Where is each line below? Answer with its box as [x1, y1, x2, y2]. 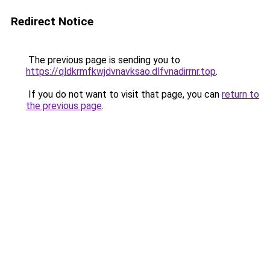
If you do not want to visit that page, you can [26, 89, 222, 100]
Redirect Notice [11, 14, 93, 28]
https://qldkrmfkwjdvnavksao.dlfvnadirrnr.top [26, 66, 216, 77]
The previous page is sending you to [26, 54, 180, 66]
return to [222, 89, 259, 100]
